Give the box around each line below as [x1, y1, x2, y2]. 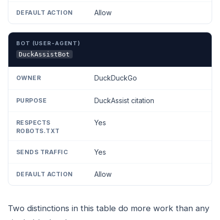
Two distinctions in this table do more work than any [8, 203, 209, 214]
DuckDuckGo [94, 74, 137, 82]
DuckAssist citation [94, 96, 154, 105]
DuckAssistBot [19, 50, 70, 58]
